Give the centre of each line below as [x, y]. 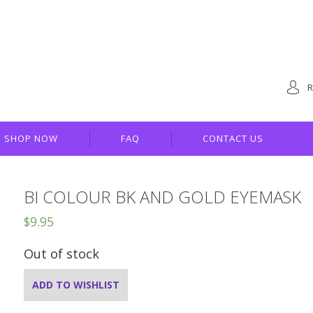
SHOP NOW [31, 138]
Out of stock [61, 254]
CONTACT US [233, 138]
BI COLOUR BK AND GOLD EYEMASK [162, 197]
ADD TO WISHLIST [76, 285]
